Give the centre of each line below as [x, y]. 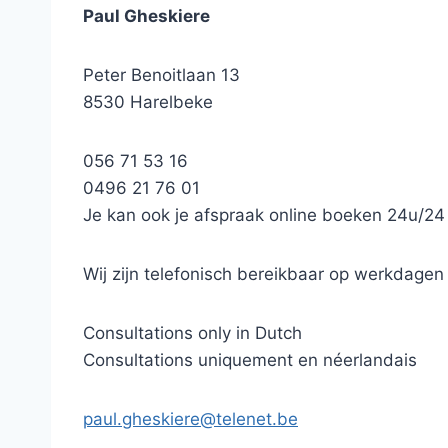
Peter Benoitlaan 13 [161, 75]
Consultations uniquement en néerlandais [250, 360]
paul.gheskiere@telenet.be [190, 419]
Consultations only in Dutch [192, 333]
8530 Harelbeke [148, 102]
